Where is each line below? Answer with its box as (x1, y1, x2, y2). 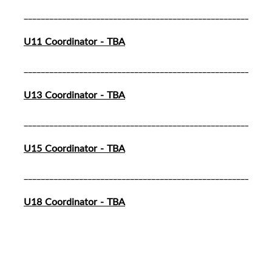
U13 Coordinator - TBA (24, 88, 125, 102)
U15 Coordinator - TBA (24, 141, 125, 155)
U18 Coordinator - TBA (24, 195, 125, 209)
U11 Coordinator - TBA (24, 35, 125, 49)
